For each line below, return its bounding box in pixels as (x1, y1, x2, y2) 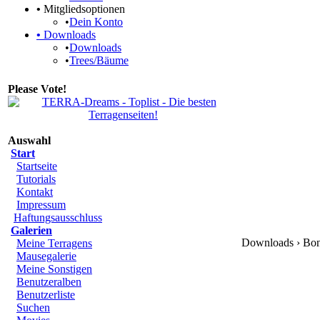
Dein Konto (69, 16, 123, 28)
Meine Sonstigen (16, 263, 92, 275)
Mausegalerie (16, 250, 76, 262)
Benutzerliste (16, 289, 75, 301)
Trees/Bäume (69, 54, 129, 66)
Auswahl (8, 134, 51, 146)
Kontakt (16, 186, 53, 198)
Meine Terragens (16, 237, 92, 249)
